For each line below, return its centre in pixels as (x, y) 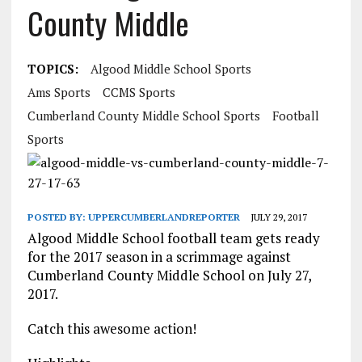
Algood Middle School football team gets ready (173, 238)
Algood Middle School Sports (170, 69)
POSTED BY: (57, 217)
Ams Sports (59, 93)
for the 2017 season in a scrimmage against (159, 257)
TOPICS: (53, 69)
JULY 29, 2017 (278, 217)
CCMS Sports (139, 93)
